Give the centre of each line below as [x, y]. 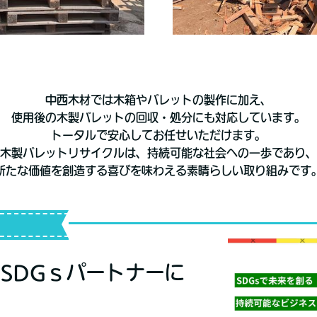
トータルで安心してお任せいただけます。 [158, 136]
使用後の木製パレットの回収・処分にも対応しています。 [158, 118]
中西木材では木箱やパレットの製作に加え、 [158, 100]
